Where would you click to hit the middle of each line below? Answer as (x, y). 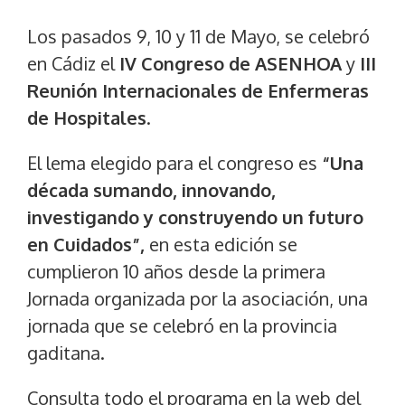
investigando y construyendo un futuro (195, 217)
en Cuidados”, (88, 245)
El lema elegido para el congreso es (174, 163)
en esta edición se (223, 245)
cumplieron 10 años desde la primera (176, 272)
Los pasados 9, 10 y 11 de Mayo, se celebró (198, 37)
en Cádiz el (73, 64)
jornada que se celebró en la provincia (182, 326)
